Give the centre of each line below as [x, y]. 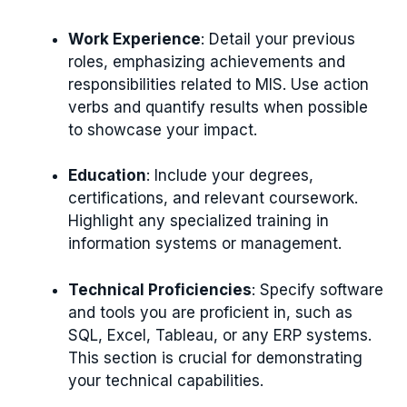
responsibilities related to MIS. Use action [218, 84]
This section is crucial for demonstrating [215, 357]
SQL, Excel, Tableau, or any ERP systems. [220, 335]
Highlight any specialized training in [199, 221]
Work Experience [134, 39]
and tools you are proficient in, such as [210, 312]
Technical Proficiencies [160, 289]
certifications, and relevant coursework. [213, 199]
